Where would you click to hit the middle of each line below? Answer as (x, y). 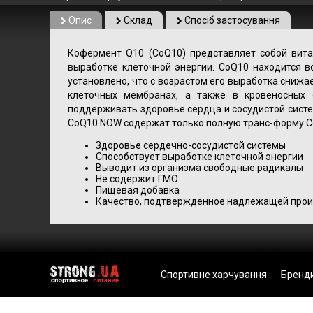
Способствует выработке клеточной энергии (199, 156)
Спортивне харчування (214, 275)
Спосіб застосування (231, 20)
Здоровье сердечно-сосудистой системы (191, 145)
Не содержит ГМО (137, 179)
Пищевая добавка (138, 190)
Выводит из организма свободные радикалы (199, 168)
